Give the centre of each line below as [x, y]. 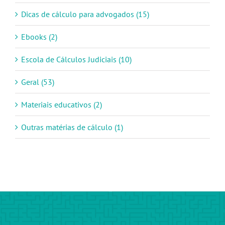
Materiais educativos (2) [62, 104]
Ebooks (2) [39, 37]
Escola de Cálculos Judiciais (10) [76, 59]
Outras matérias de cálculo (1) [72, 127]
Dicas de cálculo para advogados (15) [85, 14]
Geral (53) [38, 82]
